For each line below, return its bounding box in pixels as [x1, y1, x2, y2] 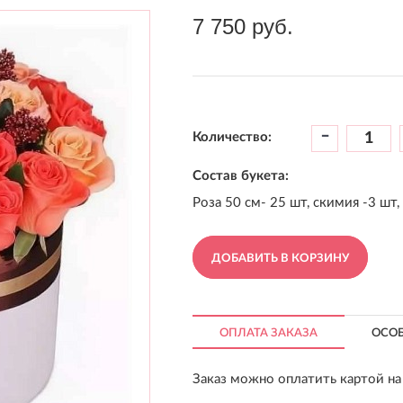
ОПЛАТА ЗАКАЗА [219, 327, 318, 339]
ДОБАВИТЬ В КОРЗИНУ [211, 252, 349, 264]
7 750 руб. [193, 13, 293, 39]
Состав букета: [193, 168, 289, 183]
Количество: [193, 130, 272, 145]
